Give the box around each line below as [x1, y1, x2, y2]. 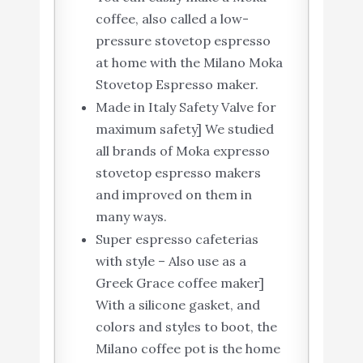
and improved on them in [95, 186, 252, 203]
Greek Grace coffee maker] [95, 274, 264, 291]
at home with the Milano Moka [95, 53, 283, 70]
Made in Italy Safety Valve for [95, 98, 276, 115]
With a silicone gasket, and [95, 296, 260, 313]
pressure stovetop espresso [95, 32, 271, 49]
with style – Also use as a [95, 252, 246, 269]
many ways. [95, 207, 167, 224]
